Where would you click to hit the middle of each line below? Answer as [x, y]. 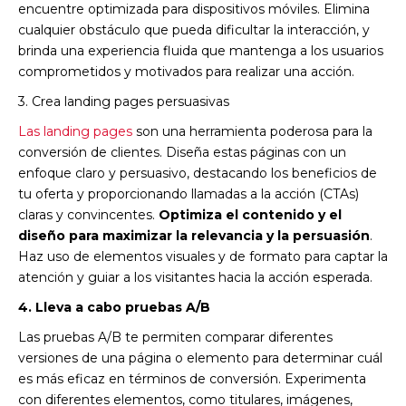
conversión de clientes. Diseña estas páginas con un [182, 152]
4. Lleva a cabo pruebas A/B [114, 307]
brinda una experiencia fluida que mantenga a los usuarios [201, 50]
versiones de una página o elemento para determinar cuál [200, 358]
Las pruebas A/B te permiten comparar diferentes [175, 337]
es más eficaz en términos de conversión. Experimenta [192, 378]
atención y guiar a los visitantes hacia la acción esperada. [195, 277]
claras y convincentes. [88, 214]
